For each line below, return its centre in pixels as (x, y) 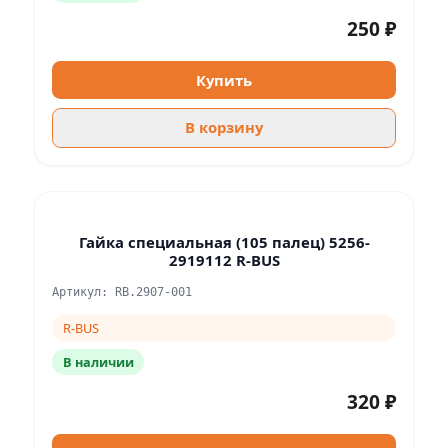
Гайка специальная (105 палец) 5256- (224, 242)
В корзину (224, 127)
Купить (224, 79)
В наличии (98, 361)
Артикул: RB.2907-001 (122, 291)
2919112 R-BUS (224, 260)
